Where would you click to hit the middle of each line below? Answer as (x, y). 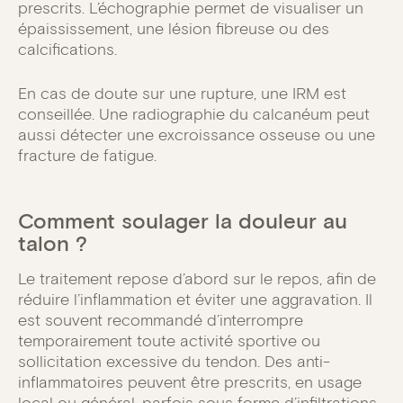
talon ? (53, 243)
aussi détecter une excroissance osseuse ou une (197, 134)
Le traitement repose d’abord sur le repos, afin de (197, 278)
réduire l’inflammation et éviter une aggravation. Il (195, 299)
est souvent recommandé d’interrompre (161, 320)
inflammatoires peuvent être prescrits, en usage (190, 382)
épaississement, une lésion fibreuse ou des (174, 29)
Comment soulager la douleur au (183, 220)
